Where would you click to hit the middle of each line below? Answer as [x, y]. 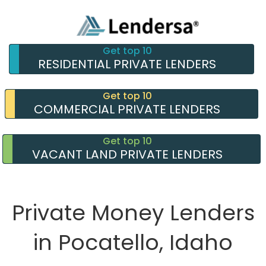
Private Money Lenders [133, 213]
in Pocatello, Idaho [133, 243]
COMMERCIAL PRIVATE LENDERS [127, 109]
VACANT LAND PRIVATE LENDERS [127, 154]
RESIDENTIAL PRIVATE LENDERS [127, 64]
